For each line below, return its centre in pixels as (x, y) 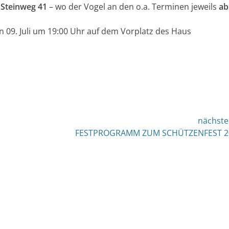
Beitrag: (42, 145)
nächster (44, 132)
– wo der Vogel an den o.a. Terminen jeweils (133, 7)
